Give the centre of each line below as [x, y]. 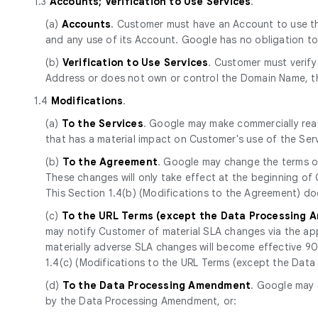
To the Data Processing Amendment [157, 285]
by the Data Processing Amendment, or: [141, 301]
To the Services [102, 123]
